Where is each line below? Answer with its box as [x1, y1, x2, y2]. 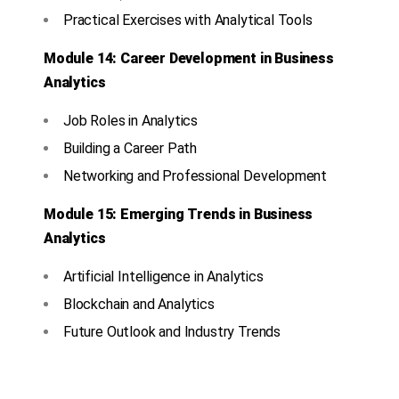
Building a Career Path [63, 140, 198, 158]
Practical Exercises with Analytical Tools [63, 12, 313, 29]
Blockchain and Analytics [63, 296, 215, 313]
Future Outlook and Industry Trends [63, 323, 281, 341]
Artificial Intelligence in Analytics [63, 268, 264, 286]
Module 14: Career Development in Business [44, 50, 334, 68]
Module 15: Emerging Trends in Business [44, 206, 313, 224]
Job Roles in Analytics [63, 112, 199, 130]
